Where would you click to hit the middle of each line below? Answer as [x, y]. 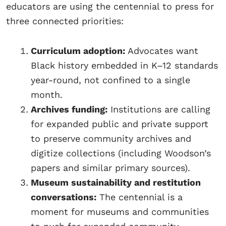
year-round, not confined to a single [110, 80]
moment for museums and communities [120, 212]
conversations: [64, 197]
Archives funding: [69, 109]
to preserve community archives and [111, 139]
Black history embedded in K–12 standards [124, 66]
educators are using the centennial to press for [110, 7]
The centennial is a [139, 197]
